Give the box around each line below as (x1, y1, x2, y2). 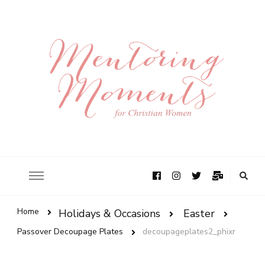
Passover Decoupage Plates (17, 225, 123, 237)
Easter (183, 206, 215, 221)
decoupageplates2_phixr (143, 225, 235, 237)
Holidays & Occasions (59, 206, 160, 221)
